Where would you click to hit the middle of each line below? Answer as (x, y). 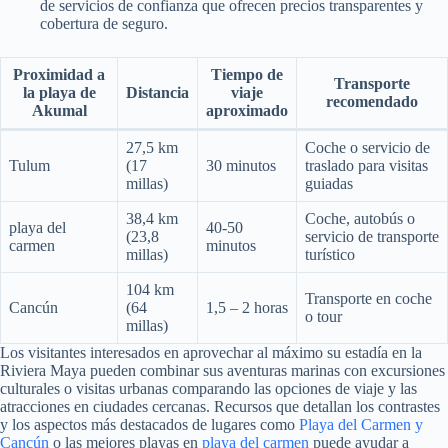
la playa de (59, 93)
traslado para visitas (366, 166)
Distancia (157, 93)
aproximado (247, 111)
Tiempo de (247, 75)
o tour (323, 317)
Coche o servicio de (367, 148)
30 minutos (241, 166)
